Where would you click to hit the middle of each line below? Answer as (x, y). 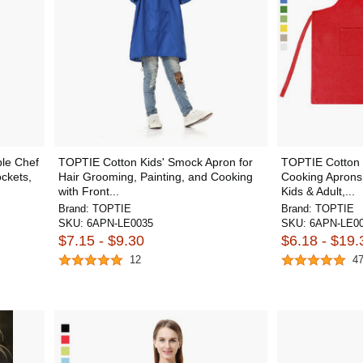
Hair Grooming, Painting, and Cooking (155, 176)
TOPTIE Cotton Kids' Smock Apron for (155, 162)
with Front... (88, 191)
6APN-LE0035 (120, 223)
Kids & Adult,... (318, 191)
